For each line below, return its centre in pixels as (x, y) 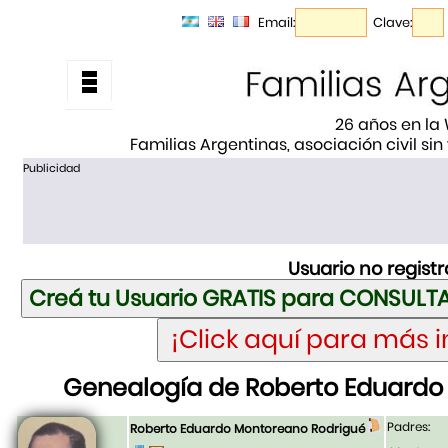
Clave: (392, 23)
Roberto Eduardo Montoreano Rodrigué (247, 429)
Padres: (408, 427)
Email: (276, 23)
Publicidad (51, 168)
